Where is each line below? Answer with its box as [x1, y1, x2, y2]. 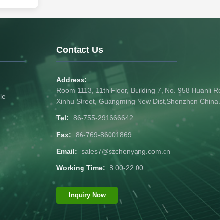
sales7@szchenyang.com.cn [82, 147, 170, 156]
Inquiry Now [69, 192, 106, 199]
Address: [56, 76, 87, 84]
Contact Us [56, 45, 103, 55]
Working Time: [56, 164, 105, 172]
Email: [56, 147, 77, 156]
